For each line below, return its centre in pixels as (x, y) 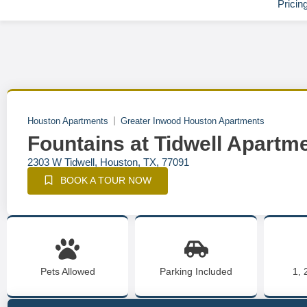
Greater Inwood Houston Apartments (193, 121)
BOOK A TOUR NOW (106, 180)
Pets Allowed (67, 271)
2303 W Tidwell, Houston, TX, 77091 (108, 162)
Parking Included (196, 271)
